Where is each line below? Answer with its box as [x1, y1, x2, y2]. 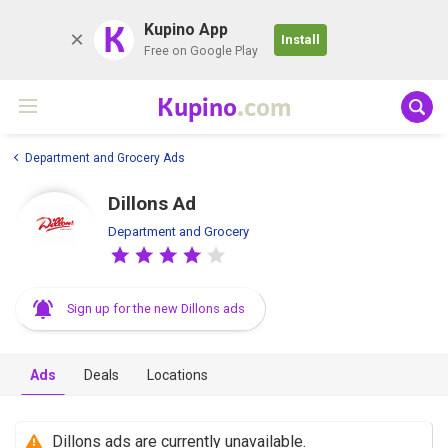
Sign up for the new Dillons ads [67, 300, 245, 316]
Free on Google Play [144, 44, 258, 58]
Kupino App [144, 20, 228, 39]
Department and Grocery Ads [25, 150, 185, 165]
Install [281, 32, 320, 47]
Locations [147, 366, 208, 383]
